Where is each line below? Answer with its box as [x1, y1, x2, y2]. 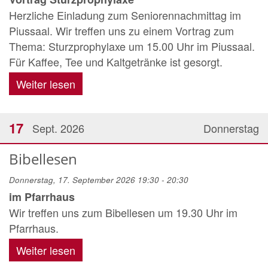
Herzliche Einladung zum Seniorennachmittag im [9, 7, 241, 23]
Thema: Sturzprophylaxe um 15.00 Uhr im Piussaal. [9, 38, 255, 54]
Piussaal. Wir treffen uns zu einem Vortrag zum [9, 23, 234, 38]
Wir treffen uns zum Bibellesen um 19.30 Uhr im [9, 205, 237, 220]
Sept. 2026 [32, 120, 84, 136]
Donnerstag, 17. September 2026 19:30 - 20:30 [9, 174, 188, 185]
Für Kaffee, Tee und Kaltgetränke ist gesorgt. [9, 54, 223, 69]
